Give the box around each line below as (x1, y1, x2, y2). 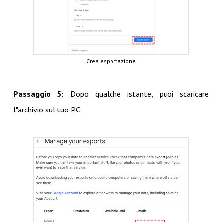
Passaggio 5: (13, 88, 64, 99)
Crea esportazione (86, 57, 136, 65)
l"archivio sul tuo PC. (13, 104, 82, 114)
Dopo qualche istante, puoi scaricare (63, 88, 209, 99)
